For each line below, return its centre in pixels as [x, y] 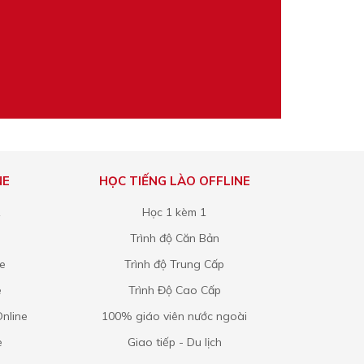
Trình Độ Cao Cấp [174, 290]
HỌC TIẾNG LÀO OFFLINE [174, 181]
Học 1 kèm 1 [175, 212]
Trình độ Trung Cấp [175, 264]
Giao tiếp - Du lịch [174, 342]
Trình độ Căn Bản [174, 238]
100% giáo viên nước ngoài [175, 316]
